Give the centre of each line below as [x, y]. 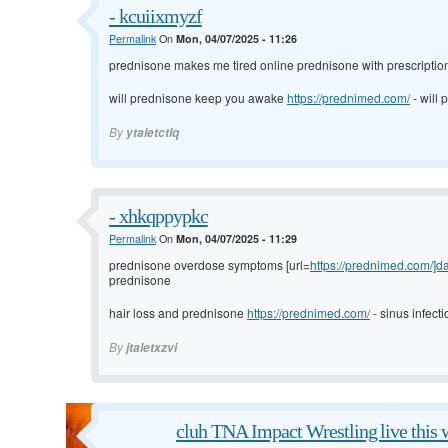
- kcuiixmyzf [155, 16]
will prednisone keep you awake [198, 98]
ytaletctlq [152, 133]
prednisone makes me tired [184, 65]
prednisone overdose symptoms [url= [209, 265]
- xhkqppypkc [158, 216]
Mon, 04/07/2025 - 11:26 [236, 39]
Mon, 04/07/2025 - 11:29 [236, 239]
